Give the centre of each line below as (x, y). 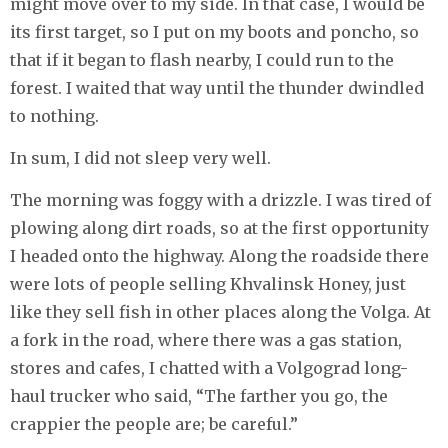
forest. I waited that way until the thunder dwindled (217, 87)
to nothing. (54, 115)
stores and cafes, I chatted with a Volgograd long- (209, 367)
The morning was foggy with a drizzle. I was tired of (220, 199)
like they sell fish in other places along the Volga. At (220, 311)
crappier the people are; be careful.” (154, 423)
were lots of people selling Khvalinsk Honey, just (208, 283)
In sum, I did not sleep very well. (140, 157)
